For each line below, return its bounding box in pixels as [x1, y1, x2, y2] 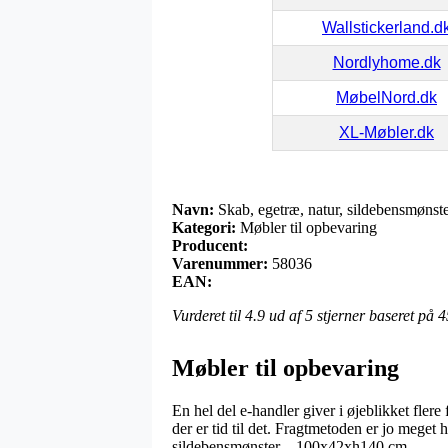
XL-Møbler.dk [339, 123, 434, 141]
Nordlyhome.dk [332, 53, 441, 71]
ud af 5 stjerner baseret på [265, 306, 438, 324]
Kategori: [172, 218, 236, 236]
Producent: [172, 236, 248, 254]
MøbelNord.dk [336, 88, 437, 106]
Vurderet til [172, 306, 245, 324]
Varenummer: [172, 254, 268, 272]
